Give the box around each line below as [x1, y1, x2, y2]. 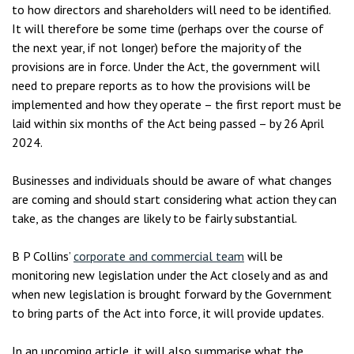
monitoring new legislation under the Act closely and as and [12, 267, 328, 283]
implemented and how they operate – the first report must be [12, 96, 341, 112]
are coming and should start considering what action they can [12, 191, 337, 207]
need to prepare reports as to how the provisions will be [12, 77, 311, 93]
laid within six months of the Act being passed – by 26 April [12, 115, 324, 131]
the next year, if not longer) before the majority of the [12, 40, 302, 55]
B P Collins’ [12, 248, 73, 264]
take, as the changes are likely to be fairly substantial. [12, 210, 297, 226]
